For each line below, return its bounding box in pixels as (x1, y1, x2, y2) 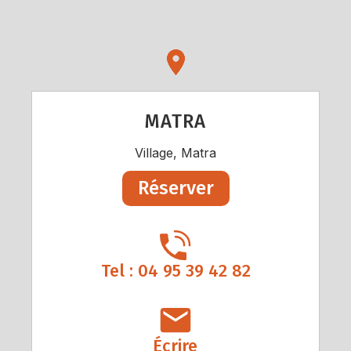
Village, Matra (135, 144, 216, 161)
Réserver (137, 176, 214, 199)
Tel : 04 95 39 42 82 (100, 259, 251, 281)
